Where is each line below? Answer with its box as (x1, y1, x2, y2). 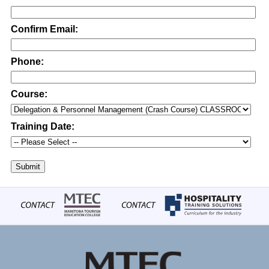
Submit (16, 162, 40, 171)
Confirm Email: (11, 23, 78, 34)
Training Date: (11, 121, 74, 131)
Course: (11, 88, 47, 99)
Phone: (11, 56, 44, 67)
